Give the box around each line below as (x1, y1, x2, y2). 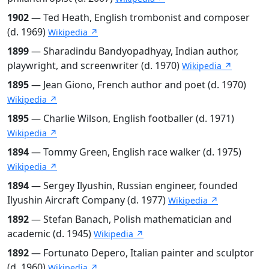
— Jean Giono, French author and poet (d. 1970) (29, 77, 246, 91)
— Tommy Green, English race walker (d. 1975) (29, 145, 241, 159)
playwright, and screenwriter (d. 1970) (7, 58, 182, 72)
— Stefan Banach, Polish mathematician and (29, 212, 232, 226)
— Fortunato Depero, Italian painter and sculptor (29, 246, 254, 259)
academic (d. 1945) (7, 226, 94, 240)
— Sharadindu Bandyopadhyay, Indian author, (29, 44, 238, 58)
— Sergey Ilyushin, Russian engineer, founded (29, 178, 238, 192)
